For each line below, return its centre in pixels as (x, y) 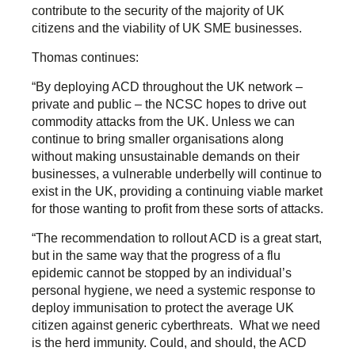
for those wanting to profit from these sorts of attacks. (177, 208)
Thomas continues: (85, 57)
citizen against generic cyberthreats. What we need (176, 325)
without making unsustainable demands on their (166, 156)
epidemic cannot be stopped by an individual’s (162, 273)
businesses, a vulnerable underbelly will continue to (177, 174)
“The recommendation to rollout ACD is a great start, (177, 238)
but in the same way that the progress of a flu (156, 255)
